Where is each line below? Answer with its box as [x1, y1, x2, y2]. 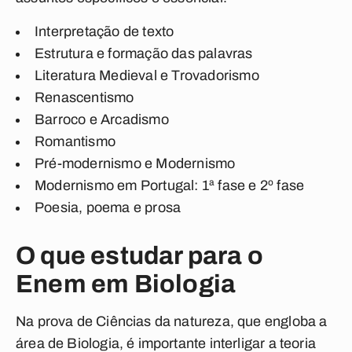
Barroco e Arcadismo [35, 112, 169, 127]
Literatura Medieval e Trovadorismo [35, 68, 259, 83]
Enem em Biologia [16, 270, 241, 298]
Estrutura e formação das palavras [35, 46, 263, 61]
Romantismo [35, 134, 115, 149]
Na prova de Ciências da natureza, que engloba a [16, 313, 328, 329]
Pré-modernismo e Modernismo [35, 156, 236, 171]
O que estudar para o [16, 242, 264, 269]
